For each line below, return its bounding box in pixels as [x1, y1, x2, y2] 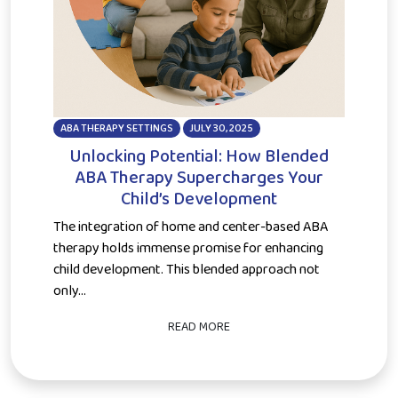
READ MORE [168, 316, 230, 337]
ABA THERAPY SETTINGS [60, 119, 173, 137]
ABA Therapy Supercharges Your [75, 163, 323, 192]
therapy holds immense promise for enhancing [53, 236, 323, 259]
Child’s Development [121, 184, 277, 213]
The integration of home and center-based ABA [53, 215, 328, 238]
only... [53, 279, 86, 302]
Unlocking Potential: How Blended [69, 141, 329, 171]
